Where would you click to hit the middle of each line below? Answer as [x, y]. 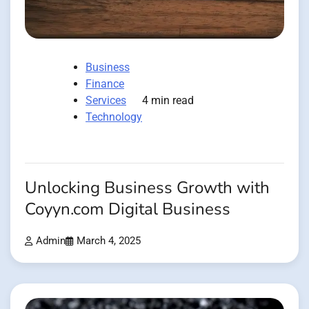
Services [106, 100]
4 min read [168, 100]
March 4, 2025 [109, 241]
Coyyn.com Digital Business [128, 209]
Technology [114, 117]
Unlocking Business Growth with [147, 188]
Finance [105, 83]
